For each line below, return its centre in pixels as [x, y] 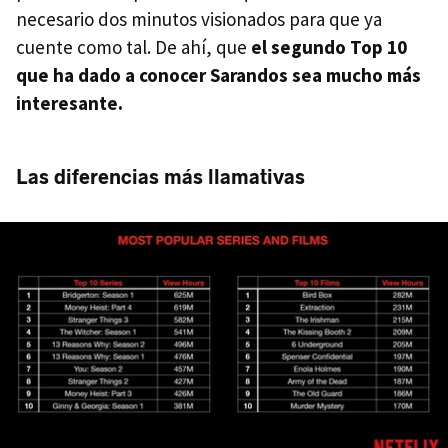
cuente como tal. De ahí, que [133, 47]
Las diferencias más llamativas [160, 177]
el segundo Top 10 [329, 47]
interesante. [69, 103]
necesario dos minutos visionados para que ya [199, 19]
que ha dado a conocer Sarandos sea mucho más [218, 75]
